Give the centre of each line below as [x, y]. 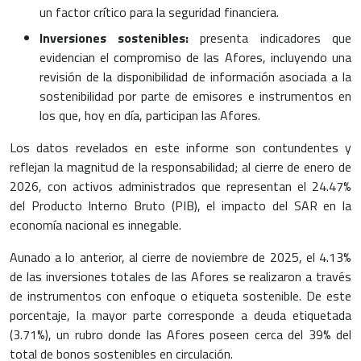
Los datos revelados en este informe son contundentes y [180, 148]
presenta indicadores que [270, 38]
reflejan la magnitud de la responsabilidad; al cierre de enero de [180, 167]
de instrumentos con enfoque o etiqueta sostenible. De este [180, 296]
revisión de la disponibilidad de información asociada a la [195, 77]
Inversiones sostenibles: [114, 38]
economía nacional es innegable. [95, 225]
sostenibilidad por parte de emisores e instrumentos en [195, 96]
